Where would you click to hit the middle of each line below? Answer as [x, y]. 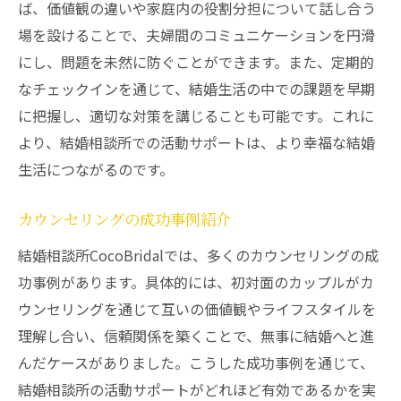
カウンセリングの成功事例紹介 [124, 221]
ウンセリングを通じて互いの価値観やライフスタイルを [197, 309]
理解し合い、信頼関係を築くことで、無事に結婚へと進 [196, 336]
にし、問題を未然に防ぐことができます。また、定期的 [196, 62]
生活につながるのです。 [96, 169]
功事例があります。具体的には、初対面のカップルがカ [196, 282]
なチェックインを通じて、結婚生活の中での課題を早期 [196, 89]
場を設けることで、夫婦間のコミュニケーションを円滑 [196, 35]
